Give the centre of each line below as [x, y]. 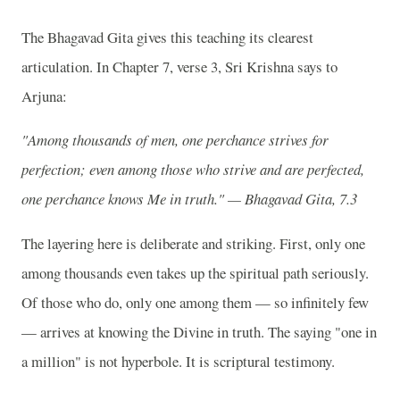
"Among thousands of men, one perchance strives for [175, 140]
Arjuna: [44, 96]
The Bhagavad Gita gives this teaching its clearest [167, 37]
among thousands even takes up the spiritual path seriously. [195, 273]
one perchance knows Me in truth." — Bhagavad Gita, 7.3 [189, 199]
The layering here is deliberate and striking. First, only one [193, 244]
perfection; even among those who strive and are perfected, [193, 170]
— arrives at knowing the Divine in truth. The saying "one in [199, 332]
